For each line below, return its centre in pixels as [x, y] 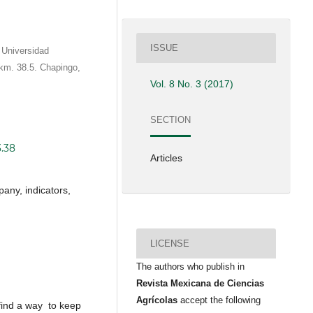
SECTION [171, 119]
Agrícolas [159, 300]
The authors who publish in [191, 267]
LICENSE [170, 243]
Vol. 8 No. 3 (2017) [192, 84]
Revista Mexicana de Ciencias [201, 284]
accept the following [221, 300]
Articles [167, 158]
